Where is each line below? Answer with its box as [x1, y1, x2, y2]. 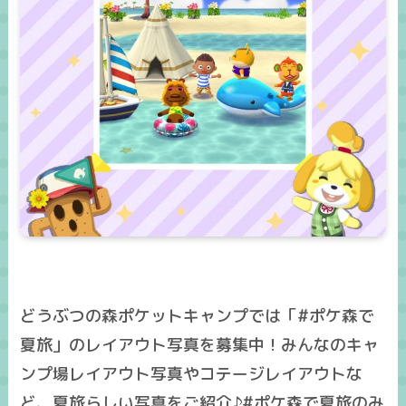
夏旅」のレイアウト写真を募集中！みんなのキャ [20, 333, 380, 356]
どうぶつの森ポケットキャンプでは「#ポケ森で [20, 304, 375, 327]
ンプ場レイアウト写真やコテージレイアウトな [20, 362, 363, 385]
